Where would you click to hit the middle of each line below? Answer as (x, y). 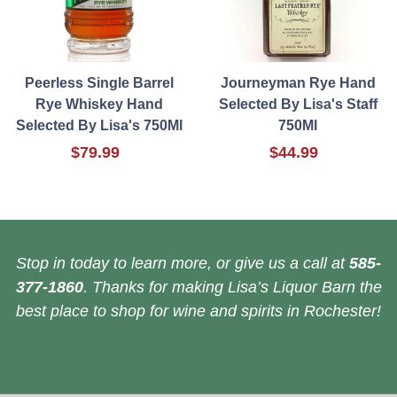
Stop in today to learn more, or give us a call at (183, 264)
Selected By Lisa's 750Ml (99, 126)
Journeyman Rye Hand (298, 83)
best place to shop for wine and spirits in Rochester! (198, 311)
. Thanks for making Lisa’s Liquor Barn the (232, 288)
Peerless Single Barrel (99, 83)
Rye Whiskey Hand (99, 105)
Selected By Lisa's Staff (298, 105)
